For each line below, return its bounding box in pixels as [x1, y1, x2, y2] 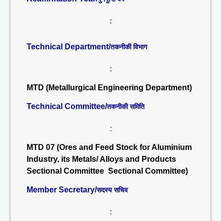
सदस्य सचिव [97, 186, 128, 194]
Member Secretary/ [27, 185, 97, 194]
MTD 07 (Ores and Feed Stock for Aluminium [27, 143, 192, 151]
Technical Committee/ [27, 102, 107, 110]
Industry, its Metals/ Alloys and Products [27, 155, 176, 163]
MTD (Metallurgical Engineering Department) [27, 83, 192, 92]
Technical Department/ [27, 42, 110, 51]
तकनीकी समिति [107, 103, 145, 110]
